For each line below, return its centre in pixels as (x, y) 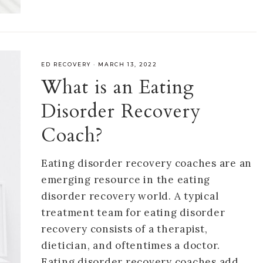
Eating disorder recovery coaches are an (146, 163)
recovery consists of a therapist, (124, 229)
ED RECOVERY (66, 64)
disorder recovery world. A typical (130, 196)
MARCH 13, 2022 (127, 64)
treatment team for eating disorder (133, 212)
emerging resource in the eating (126, 179)
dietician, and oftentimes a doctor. (131, 245)
